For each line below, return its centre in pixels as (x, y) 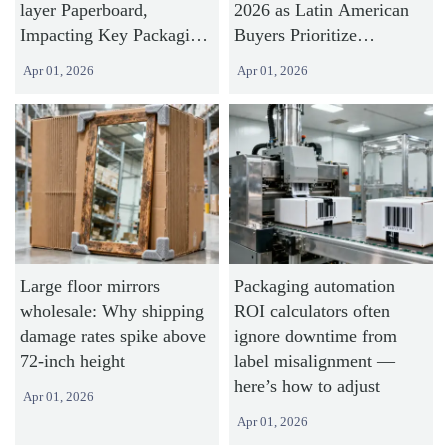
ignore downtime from (315, 335)
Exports (48, 59)
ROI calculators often (311, 310)
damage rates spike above (113, 335)
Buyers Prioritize (295, 34)
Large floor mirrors (90, 285)
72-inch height (73, 360)
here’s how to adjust (306, 385)
